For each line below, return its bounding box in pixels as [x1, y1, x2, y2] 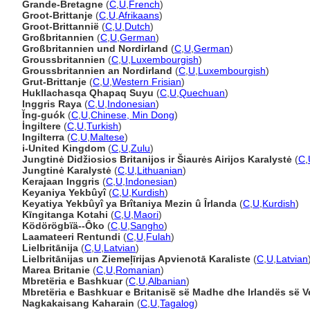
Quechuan [179, 87, 225, 98]
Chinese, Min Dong [91, 109, 174, 120]
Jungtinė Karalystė [22, 165, 111, 176]
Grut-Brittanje [22, 76, 86, 87]
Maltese [90, 131, 125, 143]
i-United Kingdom [22, 143, 105, 154]
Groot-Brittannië [22, 21, 99, 32]
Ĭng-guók [22, 109, 65, 120]
